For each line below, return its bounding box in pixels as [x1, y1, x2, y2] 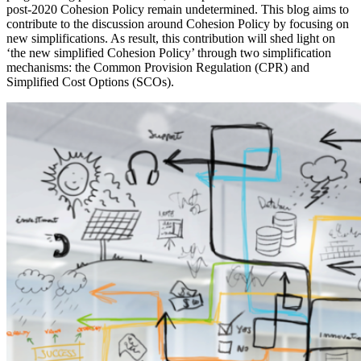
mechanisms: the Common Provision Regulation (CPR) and [6, 60, 309, 74]
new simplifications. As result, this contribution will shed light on [6, 31, 335, 45]
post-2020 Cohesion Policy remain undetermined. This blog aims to [6, 2, 349, 16]
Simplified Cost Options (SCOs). [6, 74, 174, 89]
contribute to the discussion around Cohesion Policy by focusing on [6, 16, 349, 31]
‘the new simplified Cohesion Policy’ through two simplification [6, 45, 331, 60]
